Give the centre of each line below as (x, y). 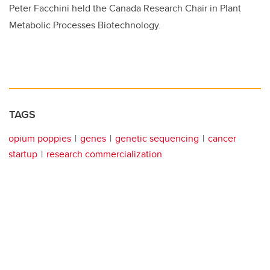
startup (23, 154)
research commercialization (104, 154)
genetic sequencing (157, 139)
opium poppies (40, 139)
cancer (222, 139)
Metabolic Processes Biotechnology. (85, 25)
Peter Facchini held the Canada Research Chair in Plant (125, 8)
